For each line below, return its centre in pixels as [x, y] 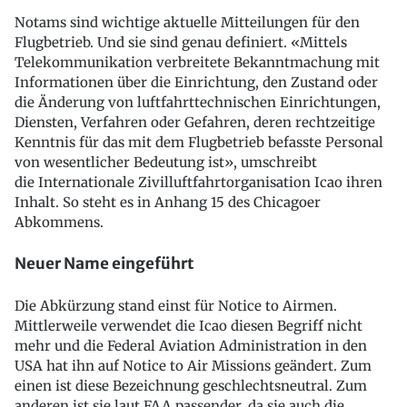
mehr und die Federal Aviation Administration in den [191, 346]
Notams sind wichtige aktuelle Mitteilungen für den [187, 22]
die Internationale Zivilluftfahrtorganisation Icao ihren [199, 182]
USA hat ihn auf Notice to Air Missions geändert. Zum [193, 366]
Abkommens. [59, 222]
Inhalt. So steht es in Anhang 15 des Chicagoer [168, 202]
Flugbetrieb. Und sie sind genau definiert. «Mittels [181, 42]
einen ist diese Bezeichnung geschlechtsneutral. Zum [191, 386]
